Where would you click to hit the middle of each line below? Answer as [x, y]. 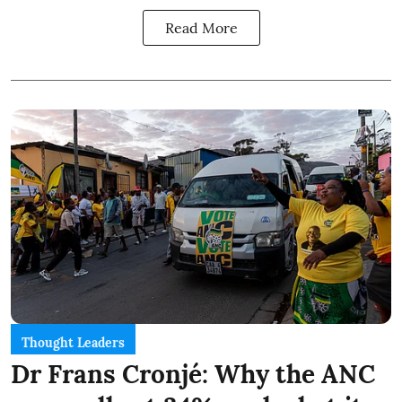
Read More [201, 28]
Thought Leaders [73, 342]
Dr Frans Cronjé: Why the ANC [193, 374]
